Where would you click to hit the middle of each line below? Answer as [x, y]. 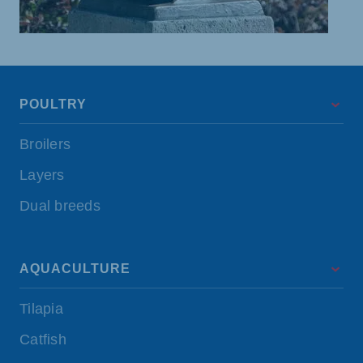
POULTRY [53, 105]
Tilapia [41, 309]
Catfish [43, 340]
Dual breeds [60, 206]
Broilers [45, 145]
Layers [42, 175]
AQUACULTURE [75, 269]
